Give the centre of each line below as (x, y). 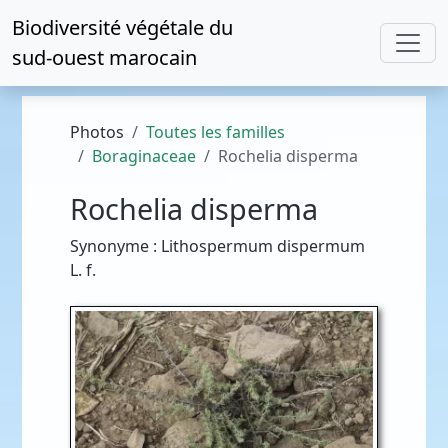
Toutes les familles (216, 132)
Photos (97, 132)
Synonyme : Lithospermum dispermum (218, 246)
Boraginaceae (144, 156)
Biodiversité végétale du (122, 27)
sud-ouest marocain (104, 57)
